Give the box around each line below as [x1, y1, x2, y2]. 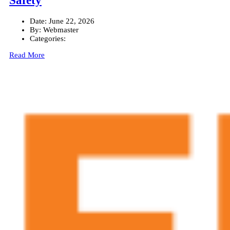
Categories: [30, 34, 66, 43]
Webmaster [41, 25, 79, 34]
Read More [9, 50, 45, 59]
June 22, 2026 [49, 16, 94, 25]
